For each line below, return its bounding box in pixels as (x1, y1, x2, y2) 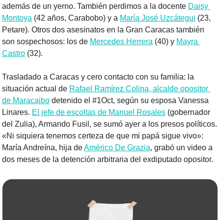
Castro (2, 49, 25, 58)
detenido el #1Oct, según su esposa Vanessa (50, 96, 209, 105)
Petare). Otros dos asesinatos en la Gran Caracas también (2, 26, 204, 34)
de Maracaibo (2, 96, 50, 105)
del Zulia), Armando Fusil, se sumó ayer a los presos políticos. (2, 120, 217, 129)
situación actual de (2, 84, 69, 93)
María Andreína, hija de (2, 143, 84, 152)
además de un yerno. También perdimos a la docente (2, 2, 188, 11)
